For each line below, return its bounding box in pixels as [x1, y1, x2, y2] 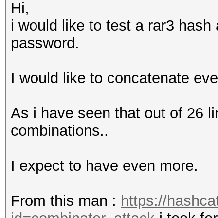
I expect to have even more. [11, 157, 198, 174]
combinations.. [11, 122, 109, 139]
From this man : [11, 192, 121, 209]
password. [11, 35, 79, 52]
